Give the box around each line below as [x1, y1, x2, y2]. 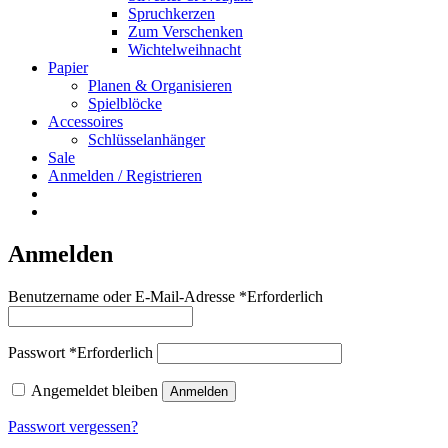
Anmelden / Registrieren [48, 167, 202, 184]
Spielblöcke [88, 95, 162, 112]
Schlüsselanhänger [88, 131, 205, 148]
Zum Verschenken [128, 23, 243, 40]
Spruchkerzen [128, 5, 215, 22]
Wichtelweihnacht [128, 41, 241, 58]
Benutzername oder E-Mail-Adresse [8, 287, 239, 305]
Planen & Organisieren [88, 77, 232, 94]
